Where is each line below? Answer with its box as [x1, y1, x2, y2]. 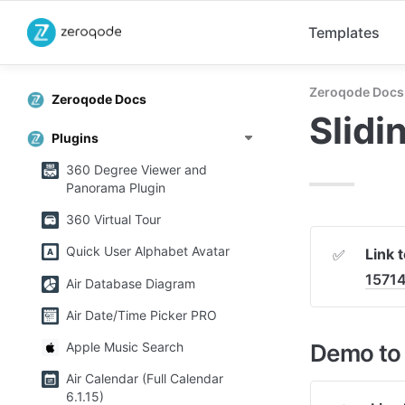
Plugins [52, 129, 99, 146]
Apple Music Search [66, 338, 184, 354]
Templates [308, 24, 380, 42]
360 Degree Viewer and [66, 161, 207, 177]
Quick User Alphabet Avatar [66, 243, 230, 259]
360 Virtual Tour [66, 212, 161, 228]
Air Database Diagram [66, 275, 195, 291]
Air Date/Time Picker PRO [66, 306, 217, 323]
